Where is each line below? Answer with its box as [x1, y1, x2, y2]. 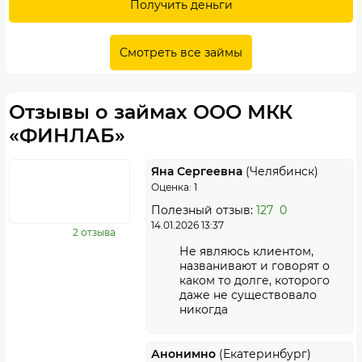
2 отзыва [72, 225, 116, 238]
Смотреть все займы [120, 45, 242, 60]
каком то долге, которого [179, 273, 330, 288]
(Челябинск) [246, 164, 318, 179]
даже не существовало [179, 288, 317, 302]
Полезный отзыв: [151, 203, 256, 217]
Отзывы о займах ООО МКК [9, 100, 293, 124]
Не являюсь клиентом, [179, 244, 314, 259]
